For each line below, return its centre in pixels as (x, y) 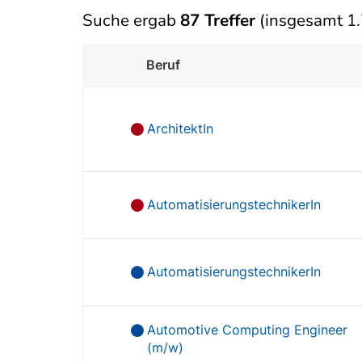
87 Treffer (218, 20)
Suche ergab (131, 20)
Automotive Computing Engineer (248, 330)
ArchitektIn (181, 128)
